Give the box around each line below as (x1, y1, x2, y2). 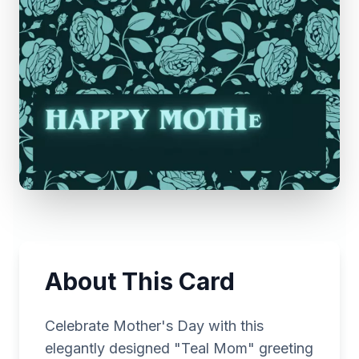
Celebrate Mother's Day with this (45, 317, 264, 334)
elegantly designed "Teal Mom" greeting (45, 340, 313, 357)
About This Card (45, 267, 235, 296)
